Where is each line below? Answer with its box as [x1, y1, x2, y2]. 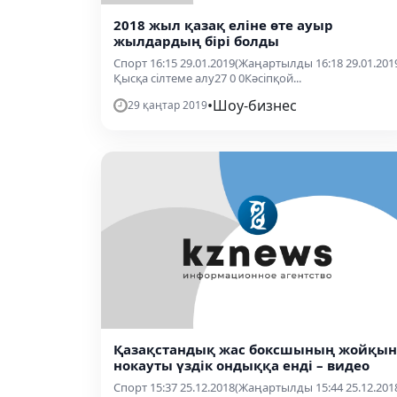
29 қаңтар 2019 [128, 97, 207, 113]
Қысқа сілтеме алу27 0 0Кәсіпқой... [113, 69, 301, 86]
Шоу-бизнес [213, 95, 297, 115]
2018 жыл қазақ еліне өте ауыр [113, 15, 333, 34]
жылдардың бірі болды [113, 31, 279, 50]
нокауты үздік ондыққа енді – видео [113, 356, 370, 374]
